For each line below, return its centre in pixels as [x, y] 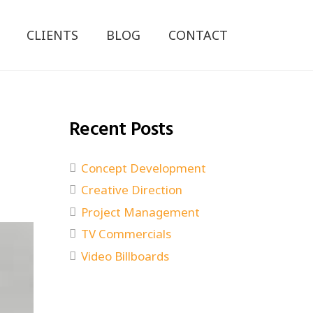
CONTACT [198, 35]
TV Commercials [126, 234]
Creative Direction [132, 190]
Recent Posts [121, 129]
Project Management [141, 212]
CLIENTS [53, 35]
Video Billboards [125, 256]
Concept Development [144, 168]
